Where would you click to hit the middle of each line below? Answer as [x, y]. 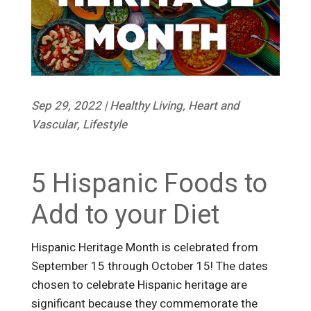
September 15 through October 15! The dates [149, 267]
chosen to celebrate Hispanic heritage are [139, 285]
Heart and [213, 106]
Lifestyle [104, 125]
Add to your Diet [128, 216]
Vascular [54, 125]
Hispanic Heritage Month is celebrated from [144, 248]
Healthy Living [146, 106]
